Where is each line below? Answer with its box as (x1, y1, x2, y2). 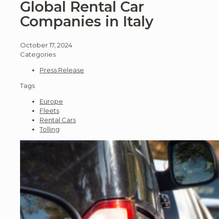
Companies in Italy (20, 13, 153, 30)
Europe (40, 97, 63, 106)
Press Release (40, 66, 84, 74)
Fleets (40, 107, 59, 115)
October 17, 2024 (20, 41, 72, 49)
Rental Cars (40, 116, 76, 124)
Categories (20, 50, 56, 59)
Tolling (40, 125, 60, 133)
